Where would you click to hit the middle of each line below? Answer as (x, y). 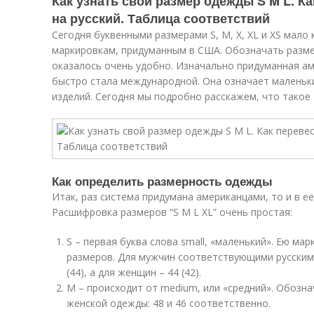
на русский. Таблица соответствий (161, 18)
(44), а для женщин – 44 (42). (134, 272)
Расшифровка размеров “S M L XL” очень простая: (172, 212)
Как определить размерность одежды (162, 181)
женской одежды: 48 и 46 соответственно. (169, 303)
